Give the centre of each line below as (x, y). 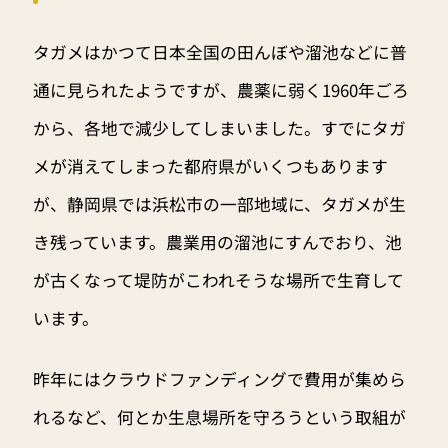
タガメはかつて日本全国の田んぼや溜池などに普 (219, 51)
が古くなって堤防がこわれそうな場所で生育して (218, 279)
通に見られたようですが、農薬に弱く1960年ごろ (220, 89)
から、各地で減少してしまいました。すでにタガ (219, 127)
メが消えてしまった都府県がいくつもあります (210, 165)
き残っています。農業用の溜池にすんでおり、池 (217, 241)
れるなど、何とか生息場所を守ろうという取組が (219, 417)
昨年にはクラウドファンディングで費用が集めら (219, 379)
